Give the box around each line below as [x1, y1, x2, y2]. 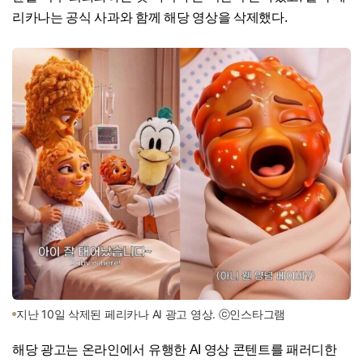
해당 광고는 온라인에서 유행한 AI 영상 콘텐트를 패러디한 [12, 342, 337, 357]
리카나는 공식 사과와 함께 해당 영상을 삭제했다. [12, 10, 288, 24]
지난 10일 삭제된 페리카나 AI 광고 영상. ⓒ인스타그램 [16, 306, 286, 321]
